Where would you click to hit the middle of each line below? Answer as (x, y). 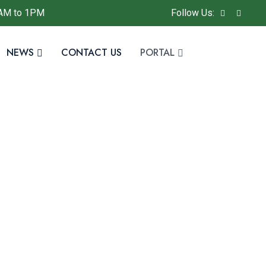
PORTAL (157, 52)
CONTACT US (91, 52)
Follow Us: (193, 13)
